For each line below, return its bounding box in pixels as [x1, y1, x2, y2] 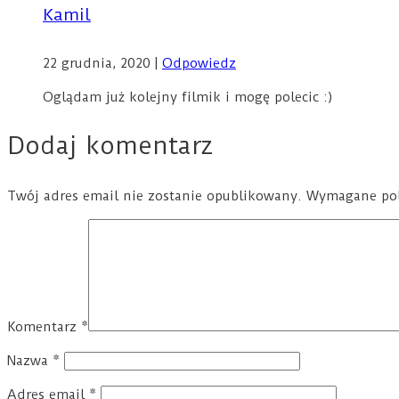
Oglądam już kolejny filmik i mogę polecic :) [43, 88, 333, 105]
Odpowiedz [162, 54, 236, 71]
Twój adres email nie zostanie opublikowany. [7, 187, 302, 204]
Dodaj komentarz [7, 130, 213, 160]
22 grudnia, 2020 [43, 54, 155, 71]
